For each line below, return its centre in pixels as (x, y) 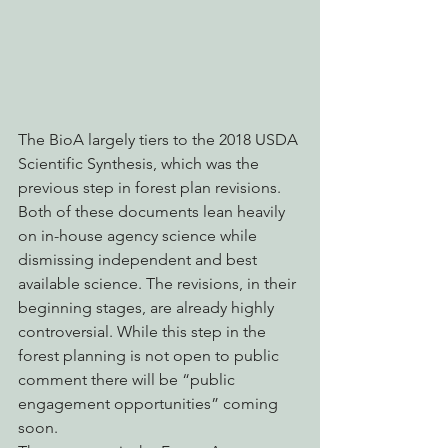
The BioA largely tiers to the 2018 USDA (160, 139)
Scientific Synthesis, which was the (140, 163)
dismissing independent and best (139, 259)
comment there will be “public (128, 379)
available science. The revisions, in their (159, 283)
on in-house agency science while (139, 235)
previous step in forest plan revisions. (151, 187)
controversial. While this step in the (144, 331)
